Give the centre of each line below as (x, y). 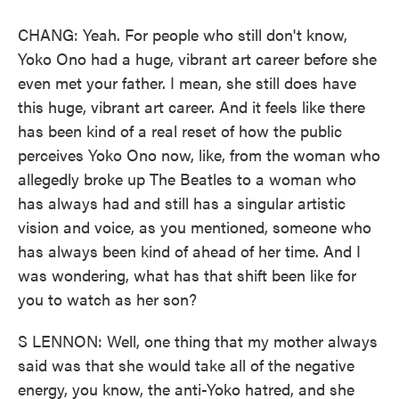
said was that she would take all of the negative (186, 365)
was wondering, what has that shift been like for (187, 275)
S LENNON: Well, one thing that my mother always (198, 341)
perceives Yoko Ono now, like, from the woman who (199, 155)
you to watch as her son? (107, 299)
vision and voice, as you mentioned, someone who (195, 227)
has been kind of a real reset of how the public (180, 130)
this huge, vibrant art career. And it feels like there (191, 106)
